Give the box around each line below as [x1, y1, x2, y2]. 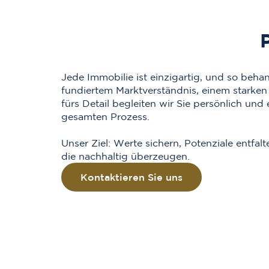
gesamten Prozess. [61, 111, 150, 122]
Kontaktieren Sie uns [80, 172, 183, 183]
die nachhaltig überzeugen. [61, 151, 190, 162]
